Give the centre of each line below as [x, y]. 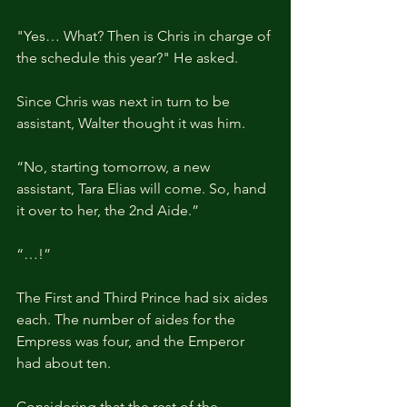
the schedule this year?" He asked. [127, 57]
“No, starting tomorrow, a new [115, 166]
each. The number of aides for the [128, 319]
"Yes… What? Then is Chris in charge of [145, 35]
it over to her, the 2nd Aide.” [108, 210]
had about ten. [64, 362]
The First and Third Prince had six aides [144, 297]
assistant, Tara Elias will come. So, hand [143, 188]
